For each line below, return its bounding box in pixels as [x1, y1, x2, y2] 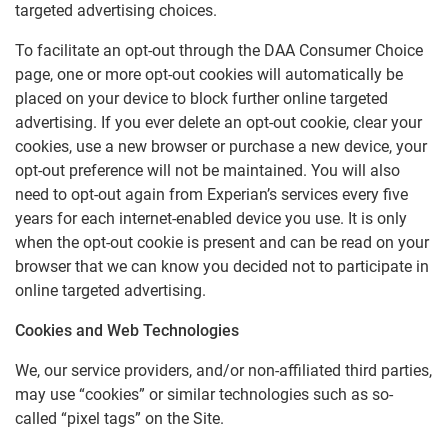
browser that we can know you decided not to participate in [15, 257, 429, 276]
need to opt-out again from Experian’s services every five [15, 185, 408, 204]
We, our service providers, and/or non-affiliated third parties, [15, 361, 432, 380]
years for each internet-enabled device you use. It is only [15, 209, 407, 228]
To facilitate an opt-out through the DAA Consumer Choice [15, 41, 423, 60]
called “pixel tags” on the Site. [15, 409, 224, 428]
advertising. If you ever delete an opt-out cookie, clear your [15, 113, 422, 132]
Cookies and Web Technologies [15, 321, 239, 340]
